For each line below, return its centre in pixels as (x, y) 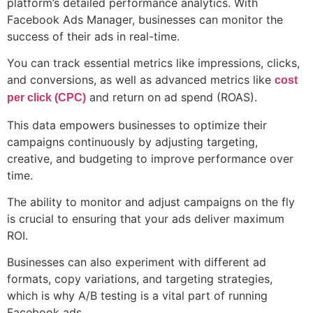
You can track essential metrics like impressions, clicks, (153, 63)
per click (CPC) (46, 98)
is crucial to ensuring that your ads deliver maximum (146, 218)
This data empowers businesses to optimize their (137, 125)
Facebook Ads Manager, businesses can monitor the (145, 19)
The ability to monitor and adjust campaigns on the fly (151, 202)
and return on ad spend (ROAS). (172, 97)
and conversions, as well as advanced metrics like (141, 80)
